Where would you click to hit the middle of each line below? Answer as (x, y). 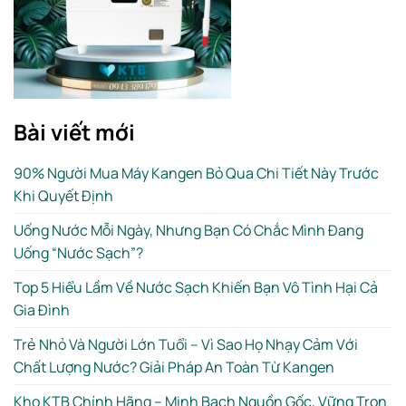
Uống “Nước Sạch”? (78, 253)
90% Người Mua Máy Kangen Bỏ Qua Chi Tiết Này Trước (196, 174)
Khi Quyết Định (63, 196)
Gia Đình (42, 310)
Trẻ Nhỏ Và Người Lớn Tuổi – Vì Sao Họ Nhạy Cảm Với (186, 345)
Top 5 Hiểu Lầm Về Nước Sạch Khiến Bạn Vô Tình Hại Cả (196, 288)
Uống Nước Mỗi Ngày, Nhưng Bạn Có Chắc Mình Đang (188, 231)
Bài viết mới (74, 132)
